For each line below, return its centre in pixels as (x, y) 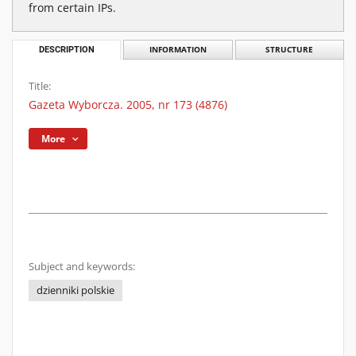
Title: (40, 86)
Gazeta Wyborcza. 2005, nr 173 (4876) (128, 104)
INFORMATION (178, 50)
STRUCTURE (290, 50)
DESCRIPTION (66, 50)
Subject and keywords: (82, 267)
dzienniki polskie (75, 290)
